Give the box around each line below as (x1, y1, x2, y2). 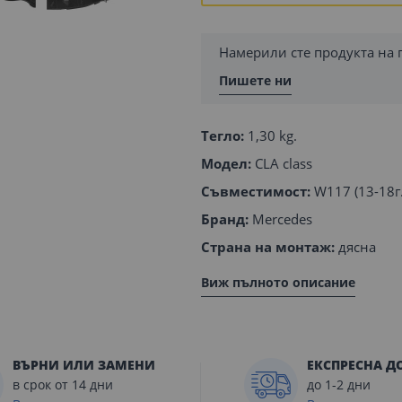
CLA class (251, 154, 312, 172)
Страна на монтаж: (201, 238, 335, 256)
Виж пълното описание (201, 274, 355, 291)
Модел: (201, 154, 251, 172)
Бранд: (201, 210, 249, 228)
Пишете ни (219, 72, 292, 89)
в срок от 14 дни (13, 376, 113, 393)
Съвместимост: (201, 182, 310, 200)
